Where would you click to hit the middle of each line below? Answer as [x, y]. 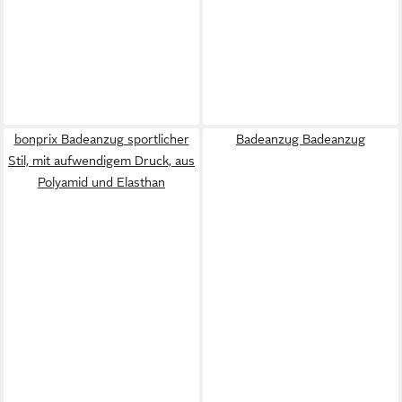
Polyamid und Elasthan [101, 182]
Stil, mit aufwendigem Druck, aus [101, 160]
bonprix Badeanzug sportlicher [101, 139]
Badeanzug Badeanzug [301, 139]
